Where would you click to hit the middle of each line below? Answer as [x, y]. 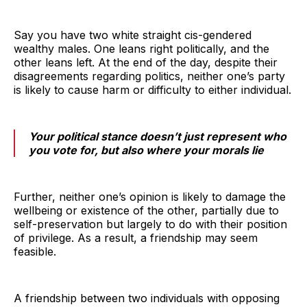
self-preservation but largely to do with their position [150, 224]
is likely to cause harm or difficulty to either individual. [152, 89]
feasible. [35, 251]
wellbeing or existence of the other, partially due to [146, 210]
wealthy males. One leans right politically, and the [142, 48]
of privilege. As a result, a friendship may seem [136, 237]
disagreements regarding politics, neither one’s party [149, 76]
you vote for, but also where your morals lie [146, 150]
